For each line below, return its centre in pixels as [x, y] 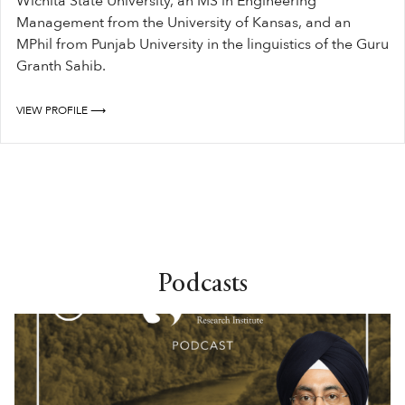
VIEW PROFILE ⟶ [61, 111]
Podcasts [202, 285]
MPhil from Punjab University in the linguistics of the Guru [202, 45]
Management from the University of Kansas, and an [184, 23]
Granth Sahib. [63, 66]
